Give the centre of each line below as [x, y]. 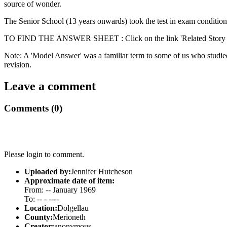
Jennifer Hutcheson [102, 172]
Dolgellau [73, 208]
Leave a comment [50, 86]
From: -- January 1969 [60, 190]
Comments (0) [33, 108]
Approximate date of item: [69, 181]
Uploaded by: [48, 172]
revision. [18, 64]
